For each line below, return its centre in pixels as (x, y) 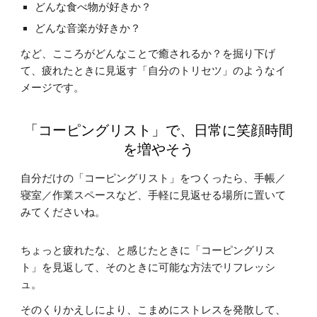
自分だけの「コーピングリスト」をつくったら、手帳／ (154, 178)
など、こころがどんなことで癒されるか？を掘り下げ (148, 53)
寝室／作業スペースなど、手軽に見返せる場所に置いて (154, 195)
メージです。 (53, 87)
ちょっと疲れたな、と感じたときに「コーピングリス (148, 250)
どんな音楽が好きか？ (88, 28)
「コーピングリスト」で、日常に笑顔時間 (158, 129)
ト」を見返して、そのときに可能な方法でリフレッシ (148, 267)
